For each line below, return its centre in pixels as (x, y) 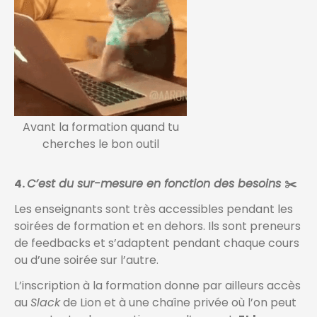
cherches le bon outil (100, 144)
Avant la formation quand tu (100, 127)
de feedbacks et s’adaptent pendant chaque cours (157, 243)
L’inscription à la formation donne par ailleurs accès (157, 286)
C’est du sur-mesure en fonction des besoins (156, 184)
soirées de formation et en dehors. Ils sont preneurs (157, 226)
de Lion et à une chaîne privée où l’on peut (178, 303)
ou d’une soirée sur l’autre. (86, 260)
